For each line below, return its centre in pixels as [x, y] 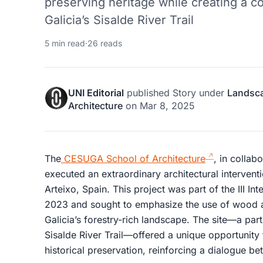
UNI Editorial [96, 92]
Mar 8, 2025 [167, 105]
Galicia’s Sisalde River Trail [119, 20]
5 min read [65, 43]
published [148, 92]
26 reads [105, 43]
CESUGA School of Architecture [133, 158]
